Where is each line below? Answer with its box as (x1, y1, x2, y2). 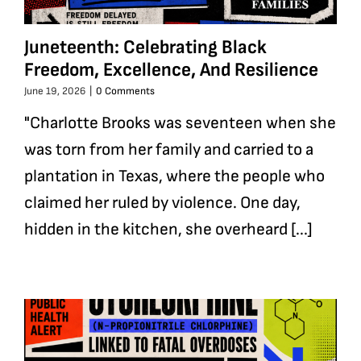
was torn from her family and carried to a (23, 139, 313, 160)
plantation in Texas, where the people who (23, 165, 325, 186)
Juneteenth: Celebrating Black (23, 35, 267, 59)
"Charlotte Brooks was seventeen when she (23, 112, 336, 133)
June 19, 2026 (23, 84, 85, 98)
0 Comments (95, 84, 155, 98)
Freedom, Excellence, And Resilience (23, 57, 318, 81)
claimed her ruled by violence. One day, (23, 192, 301, 213)
